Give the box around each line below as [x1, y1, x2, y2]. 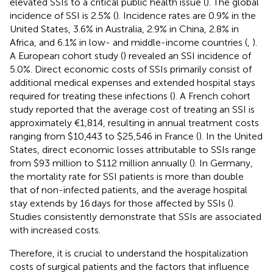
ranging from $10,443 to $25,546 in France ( [10, 130, 199, 142]
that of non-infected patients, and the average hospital [10, 183, 247, 196]
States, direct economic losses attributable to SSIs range [10, 143, 256, 155]
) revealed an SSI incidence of [123, 49, 251, 62]
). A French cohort [172, 90, 250, 102]
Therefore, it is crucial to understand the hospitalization [10, 247, 248, 259]
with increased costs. [10, 224, 101, 236]
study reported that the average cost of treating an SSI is [10, 103, 255, 115]
